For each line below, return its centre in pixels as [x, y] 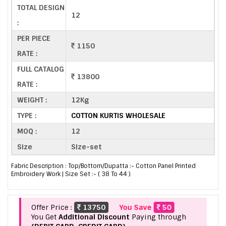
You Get [45, 217]
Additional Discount [94, 217]
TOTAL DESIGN [41, 7]
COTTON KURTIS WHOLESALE [118, 115]
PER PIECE [34, 38]
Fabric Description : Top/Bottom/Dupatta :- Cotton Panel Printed [103, 166]
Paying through [158, 217]
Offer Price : [53, 208]
